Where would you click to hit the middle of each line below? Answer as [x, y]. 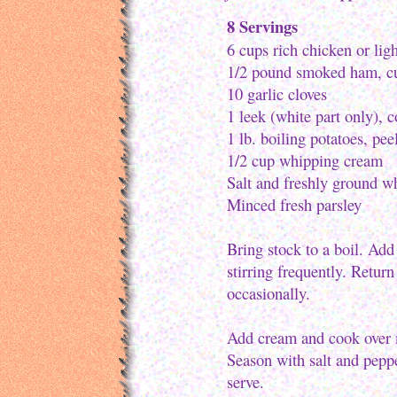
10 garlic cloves [277, 93]
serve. [245, 381]
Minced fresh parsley [294, 204]
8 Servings [262, 26]
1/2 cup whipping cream [305, 160]
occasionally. [269, 293]
